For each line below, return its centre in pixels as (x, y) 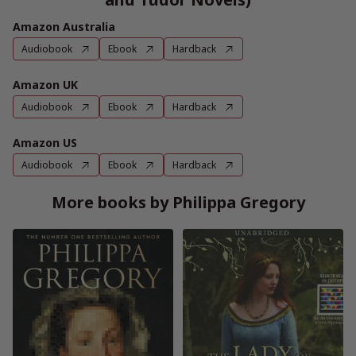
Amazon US (45, 143)
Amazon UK (45, 85)
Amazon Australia (64, 27)
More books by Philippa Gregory (178, 202)
